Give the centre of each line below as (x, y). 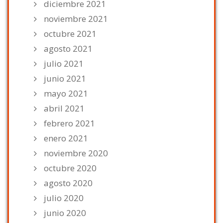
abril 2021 (64, 109)
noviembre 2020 (76, 153)
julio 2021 (64, 64)
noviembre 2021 (76, 19)
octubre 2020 (70, 168)
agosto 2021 (68, 49)
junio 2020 (65, 213)
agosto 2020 (68, 183)
